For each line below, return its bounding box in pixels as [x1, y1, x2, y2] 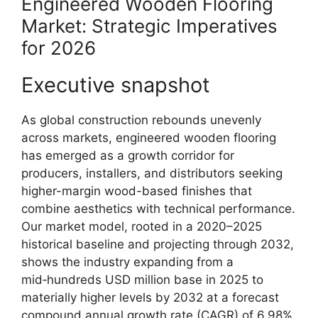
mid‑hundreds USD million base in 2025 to [21, 272, 263, 287]
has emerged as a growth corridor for [21, 148, 234, 163]
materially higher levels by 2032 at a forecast [21, 290, 279, 305]
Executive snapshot [21, 72, 210, 97]
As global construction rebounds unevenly [21, 112, 261, 127]
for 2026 [21, 36, 96, 59]
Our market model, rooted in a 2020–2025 [21, 219, 262, 234]
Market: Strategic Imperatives [21, 14, 278, 37]
